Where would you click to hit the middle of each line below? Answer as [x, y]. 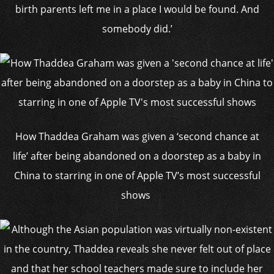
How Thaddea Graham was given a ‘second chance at [137, 136]
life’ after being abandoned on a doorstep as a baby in [137, 156]
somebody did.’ [137, 29]
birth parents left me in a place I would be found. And [137, 9]
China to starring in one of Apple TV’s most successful [137, 176]
